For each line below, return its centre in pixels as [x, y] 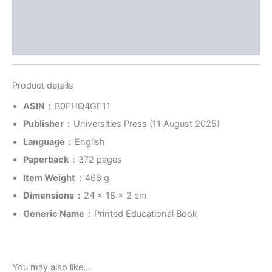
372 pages [100, 160]
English [90, 142]
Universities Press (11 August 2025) [147, 124]
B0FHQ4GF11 [83, 106]
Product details [43, 85]
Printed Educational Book [146, 213]
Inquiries [31, 43]
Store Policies [42, 20]
